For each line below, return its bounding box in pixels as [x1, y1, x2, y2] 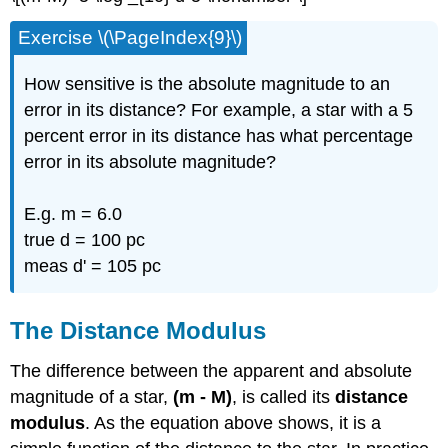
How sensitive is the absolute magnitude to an [24, 74, 391, 95]
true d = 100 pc [24, 230, 146, 251]
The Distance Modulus [10, 317, 267, 345]
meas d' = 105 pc [24, 256, 162, 277]
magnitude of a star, [10, 386, 174, 407]
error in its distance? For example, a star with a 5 [24, 100, 414, 121]
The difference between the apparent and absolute [10, 360, 413, 381]
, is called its [232, 386, 336, 407]
